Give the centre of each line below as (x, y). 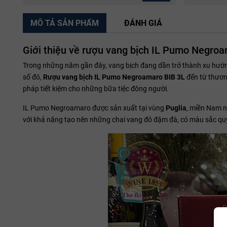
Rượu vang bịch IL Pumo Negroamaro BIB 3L (114, 77)
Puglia (176, 108)
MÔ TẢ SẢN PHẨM (65, 23)
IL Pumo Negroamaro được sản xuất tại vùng (94, 108)
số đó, (33, 77)
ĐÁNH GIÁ (143, 23)
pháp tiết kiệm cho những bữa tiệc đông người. (96, 88)
